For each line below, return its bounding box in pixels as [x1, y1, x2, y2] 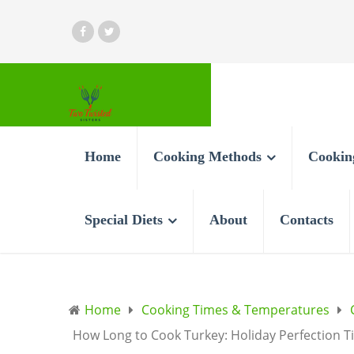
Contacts [280, 212, 333, 228]
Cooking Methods [153, 149, 262, 164]
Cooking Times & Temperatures [141, 301, 330, 318]
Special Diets [85, 212, 163, 228]
